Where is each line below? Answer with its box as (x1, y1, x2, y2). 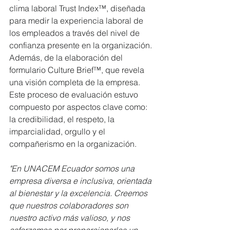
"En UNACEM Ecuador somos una (9, 163, 137, 174)
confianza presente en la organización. (9, 40, 154, 51)
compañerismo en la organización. (9, 139, 139, 149)
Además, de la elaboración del (9, 52, 125, 63)
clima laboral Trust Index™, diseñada (9, 3, 147, 14)
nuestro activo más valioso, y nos (9, 213, 132, 223)
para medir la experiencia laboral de (9, 15, 145, 26)
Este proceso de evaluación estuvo (9, 89, 140, 100)
